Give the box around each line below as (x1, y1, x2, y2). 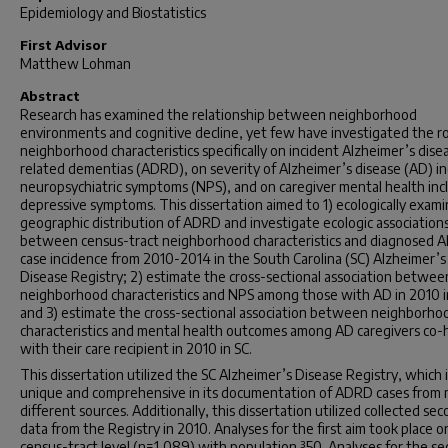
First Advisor (20, 37, 107, 53)
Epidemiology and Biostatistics (20, 4, 206, 21)
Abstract (20, 88, 80, 104)
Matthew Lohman (20, 55, 131, 72)
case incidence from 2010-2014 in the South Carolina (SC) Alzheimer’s (20, 250, 446, 267)
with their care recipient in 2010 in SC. (20, 340, 252, 357)
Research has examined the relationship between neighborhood (20, 106, 417, 123)
